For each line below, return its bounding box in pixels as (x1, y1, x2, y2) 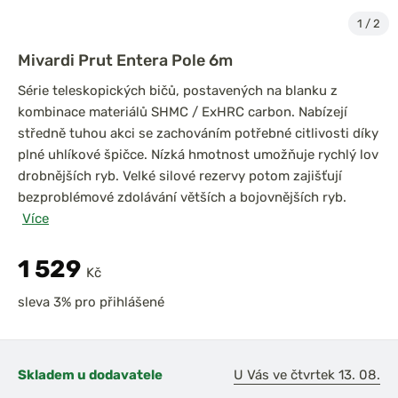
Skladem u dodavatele (18, 367, 163, 383)
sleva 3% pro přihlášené (18, 294, 164, 310)
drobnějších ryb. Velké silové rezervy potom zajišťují (18, 168, 342, 184)
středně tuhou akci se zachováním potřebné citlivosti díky (18, 125, 378, 141)
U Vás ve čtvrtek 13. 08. (234, 367, 380, 383)
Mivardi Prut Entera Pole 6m (18, 51, 233, 69)
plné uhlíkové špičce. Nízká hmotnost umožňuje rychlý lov (18, 147, 378, 163)
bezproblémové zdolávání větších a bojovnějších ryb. (18, 189, 346, 205)
